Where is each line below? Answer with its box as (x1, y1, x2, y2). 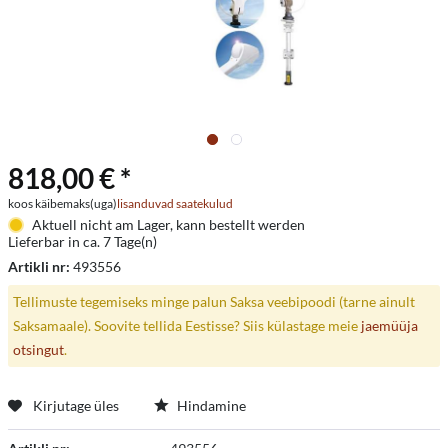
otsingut (12, 340, 64, 358)
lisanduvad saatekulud (117, 196, 233, 211)
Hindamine (174, 396, 246, 414)
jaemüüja (360, 316, 418, 334)
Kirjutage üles (33, 396, 119, 414)
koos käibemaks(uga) (8, 196, 117, 211)
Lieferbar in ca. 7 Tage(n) (8, 233, 157, 250)
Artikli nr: (8, 258, 73, 275)
